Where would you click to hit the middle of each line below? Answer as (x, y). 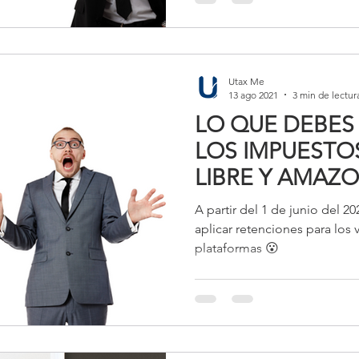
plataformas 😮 (237, 248)
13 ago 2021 (253, 95)
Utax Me (246, 81)
